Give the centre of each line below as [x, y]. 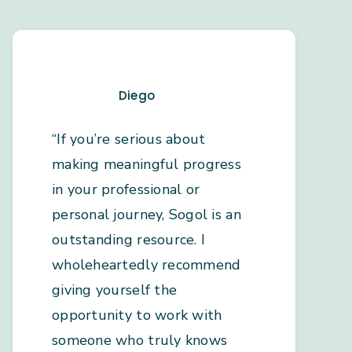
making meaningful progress [147, 165]
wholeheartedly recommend [147, 265]
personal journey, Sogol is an [147, 215]
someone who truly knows [140, 341]
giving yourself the [115, 290]
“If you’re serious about [129, 139]
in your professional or [126, 190]
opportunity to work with [137, 315]
